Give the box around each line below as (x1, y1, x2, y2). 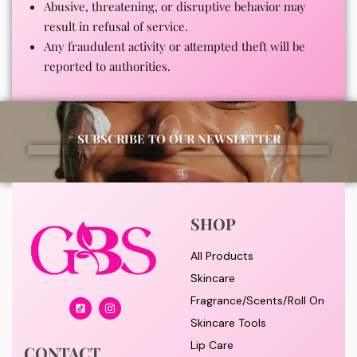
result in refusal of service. (44, 18, 189, 34)
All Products (190, 248, 253, 263)
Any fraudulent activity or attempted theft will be (44, 37, 306, 54)
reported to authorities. (44, 57, 171, 74)
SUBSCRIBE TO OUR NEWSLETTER (76, 130, 280, 147)
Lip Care (190, 337, 233, 352)
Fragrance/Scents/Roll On (190, 292, 324, 308)
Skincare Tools (190, 315, 266, 330)
